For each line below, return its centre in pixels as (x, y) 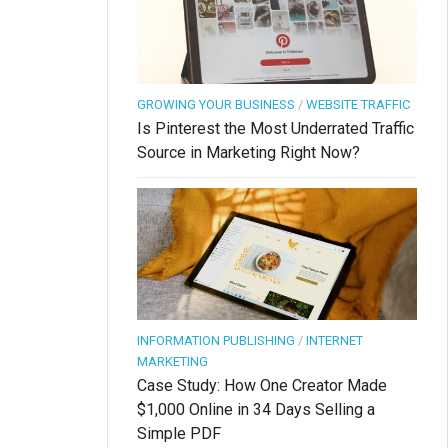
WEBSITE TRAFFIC (358, 105)
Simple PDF (179, 434)
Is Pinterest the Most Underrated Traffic (275, 129)
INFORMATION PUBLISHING (216, 341)
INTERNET (334, 341)
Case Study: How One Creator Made (262, 386)
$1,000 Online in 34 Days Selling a (256, 410)
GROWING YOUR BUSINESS (216, 105)
